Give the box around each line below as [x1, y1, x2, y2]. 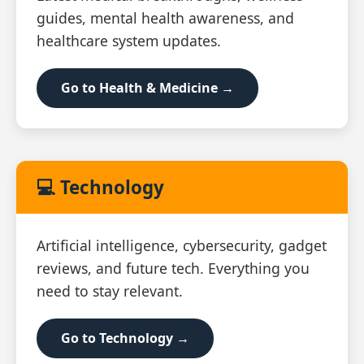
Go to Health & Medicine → [61, 79, 234, 97]
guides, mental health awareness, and [37, 8, 294, 28]
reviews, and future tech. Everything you [37, 258, 310, 278]
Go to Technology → [61, 329, 189, 347]
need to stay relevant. [37, 281, 183, 301]
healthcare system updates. [37, 31, 221, 50]
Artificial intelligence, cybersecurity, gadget [37, 236, 327, 255]
